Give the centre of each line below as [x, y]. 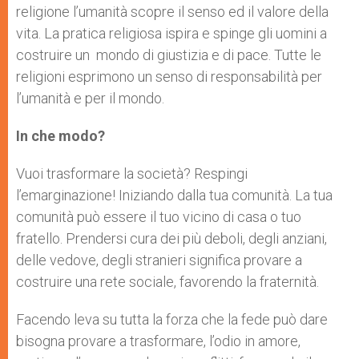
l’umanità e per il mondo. [90, 98]
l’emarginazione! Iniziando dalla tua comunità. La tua [174, 195]
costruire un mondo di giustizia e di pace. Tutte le [169, 55]
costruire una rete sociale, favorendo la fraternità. [167, 282]
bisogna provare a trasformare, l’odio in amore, [158, 341]
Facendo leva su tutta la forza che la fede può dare [172, 319]
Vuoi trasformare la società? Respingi [132, 173]
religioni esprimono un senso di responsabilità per [169, 77]
